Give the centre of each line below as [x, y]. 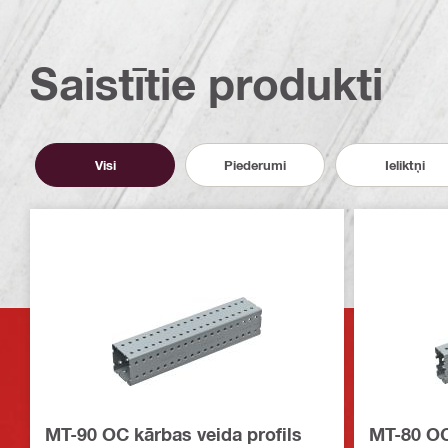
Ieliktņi [405, 164]
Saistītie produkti [206, 84]
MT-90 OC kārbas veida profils [173, 434]
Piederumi [255, 164]
